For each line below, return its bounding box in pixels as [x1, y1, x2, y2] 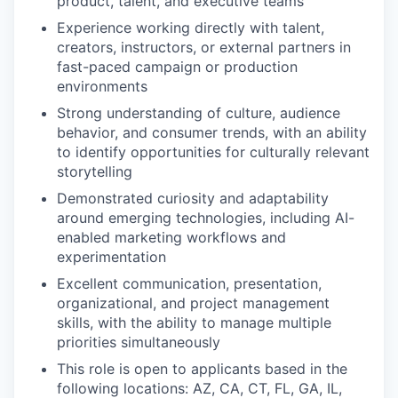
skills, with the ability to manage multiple [57, 314, 331, 331]
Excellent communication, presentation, [57, 275, 322, 292]
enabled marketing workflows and [57, 228, 286, 246]
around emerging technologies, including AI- [57, 209, 354, 227]
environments [57, 77, 147, 95]
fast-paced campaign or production [57, 58, 298, 76]
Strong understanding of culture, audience [57, 104, 340, 122]
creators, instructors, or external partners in [57, 38, 351, 56]
